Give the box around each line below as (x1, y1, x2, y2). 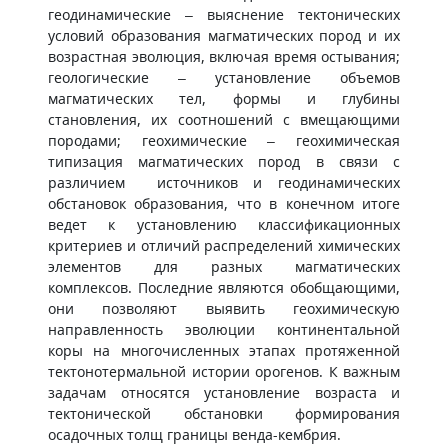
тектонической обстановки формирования (48, 404, 400, 423)
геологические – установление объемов (48, 68, 400, 87)
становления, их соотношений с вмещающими (48, 110, 400, 129)
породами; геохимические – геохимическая (48, 131, 400, 150)
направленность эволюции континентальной (48, 320, 400, 339)
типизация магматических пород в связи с (48, 152, 400, 171)
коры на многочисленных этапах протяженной (48, 341, 400, 360)
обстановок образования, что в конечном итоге (48, 194, 400, 213)
